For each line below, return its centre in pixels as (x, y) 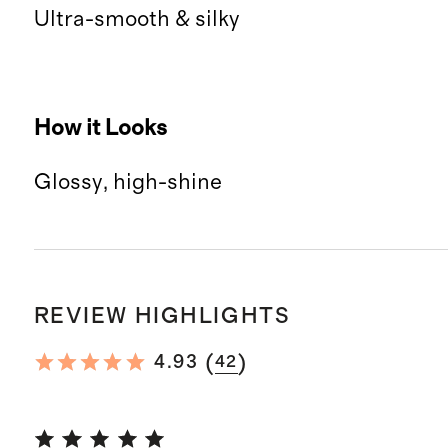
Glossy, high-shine (127, 182)
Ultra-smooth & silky (136, 18)
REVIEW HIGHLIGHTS (162, 315)
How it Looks (100, 127)
